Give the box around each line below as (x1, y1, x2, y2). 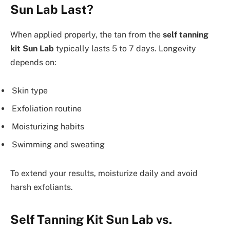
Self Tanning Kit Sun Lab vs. (10, 212, 172, 227)
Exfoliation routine (12, 104, 82, 114)
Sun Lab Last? (10, 2, 93, 16)
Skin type (12, 86, 48, 96)
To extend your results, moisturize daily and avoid (10, 168, 198, 178)
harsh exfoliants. (10, 182, 73, 192)
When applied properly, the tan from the (10, 29, 163, 40)
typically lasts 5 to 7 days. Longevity (54, 43, 196, 53)
